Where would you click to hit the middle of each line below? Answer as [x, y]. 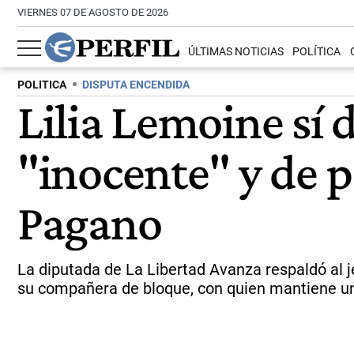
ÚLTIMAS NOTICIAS [236, 52]
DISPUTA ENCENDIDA [136, 85]
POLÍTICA [317, 52]
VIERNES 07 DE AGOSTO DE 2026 [93, 12]
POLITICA [42, 85]
